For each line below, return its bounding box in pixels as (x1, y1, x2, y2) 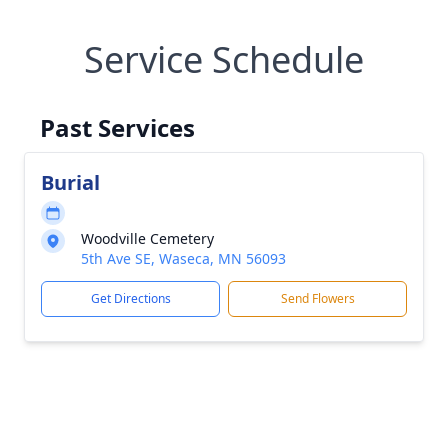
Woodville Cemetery (81, 229, 214, 248)
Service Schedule (84, 35, 364, 84)
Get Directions (90, 290, 171, 307)
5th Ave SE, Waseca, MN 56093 (81, 249, 286, 268)
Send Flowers (280, 290, 355, 307)
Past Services (40, 111, 195, 144)
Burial (41, 169, 100, 196)
